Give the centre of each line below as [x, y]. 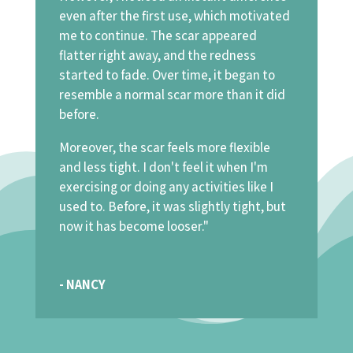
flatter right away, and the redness [157, 56]
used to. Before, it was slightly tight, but [172, 207]
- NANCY [82, 285]
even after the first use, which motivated [174, 16]
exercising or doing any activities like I [166, 187]
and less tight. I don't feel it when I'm [163, 167]
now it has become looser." [134, 227]
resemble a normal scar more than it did [172, 95]
